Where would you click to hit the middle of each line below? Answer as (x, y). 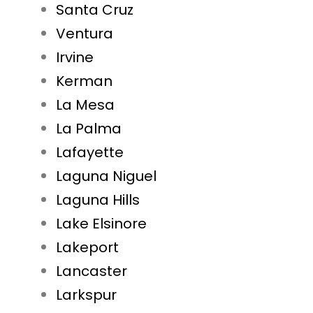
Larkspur (86, 295)
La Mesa (85, 105)
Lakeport (87, 248)
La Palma (89, 129)
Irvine (75, 58)
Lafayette (90, 153)
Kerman (84, 81)
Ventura (85, 34)
